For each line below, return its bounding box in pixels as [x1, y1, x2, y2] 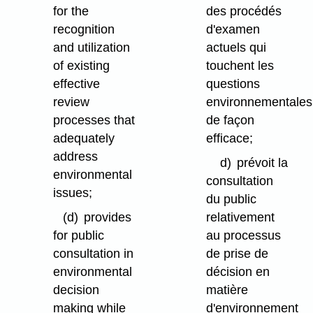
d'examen [206, 22, 261, 37]
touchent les [206, 59, 275, 73]
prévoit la [237, 155, 289, 170]
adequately [53, 131, 115, 146]
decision [53, 282, 100, 297]
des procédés [206, 4, 282, 19]
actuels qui [206, 41, 267, 55]
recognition [53, 22, 115, 37]
